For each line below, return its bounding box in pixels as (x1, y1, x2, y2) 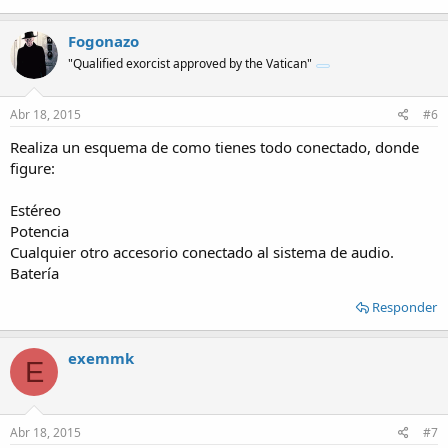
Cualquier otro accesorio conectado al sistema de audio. (10, 242, 394, 262)
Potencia (10, 221, 69, 241)
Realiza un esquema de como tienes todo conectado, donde (10, 137, 419, 157)
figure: (10, 158, 55, 178)
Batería (10, 263, 59, 283)
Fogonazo (68, 30, 139, 51)
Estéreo (10, 200, 61, 220)
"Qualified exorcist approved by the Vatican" (68, 54, 312, 72)
